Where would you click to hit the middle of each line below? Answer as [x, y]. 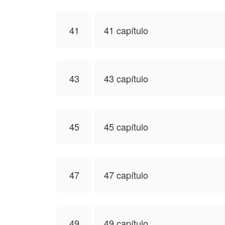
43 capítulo [126, 78]
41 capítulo [126, 30]
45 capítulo [126, 127]
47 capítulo [126, 175]
